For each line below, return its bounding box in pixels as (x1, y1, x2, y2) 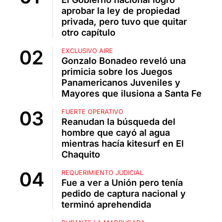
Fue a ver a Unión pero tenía (61, 177, 183, 188)
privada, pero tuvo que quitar (61, 16, 187, 27)
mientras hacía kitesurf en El (61, 138, 184, 149)
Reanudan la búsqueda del (61, 116, 175, 127)
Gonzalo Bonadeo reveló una (61, 55, 186, 66)
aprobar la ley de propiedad (61, 5, 180, 16)
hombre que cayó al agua (61, 127, 170, 138)
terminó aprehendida (61, 199, 151, 210)
